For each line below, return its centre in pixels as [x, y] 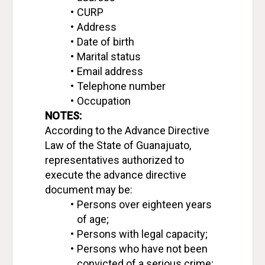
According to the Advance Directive [127, 130]
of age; [93, 219]
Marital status [109, 56]
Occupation [104, 101]
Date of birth [105, 42]
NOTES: [63, 116]
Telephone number [121, 86]
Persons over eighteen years [144, 204]
